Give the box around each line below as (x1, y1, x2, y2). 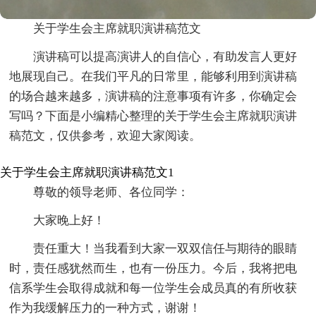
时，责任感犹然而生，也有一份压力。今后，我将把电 (9, 262, 298, 276)
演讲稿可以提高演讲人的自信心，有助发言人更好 (33, 50, 298, 64)
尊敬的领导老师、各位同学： (33, 186, 190, 200)
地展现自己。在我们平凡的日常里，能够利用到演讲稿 (9, 70, 298, 84)
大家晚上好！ (33, 214, 106, 228)
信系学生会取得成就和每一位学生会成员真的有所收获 (9, 281, 298, 296)
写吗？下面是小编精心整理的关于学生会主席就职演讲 (9, 109, 298, 123)
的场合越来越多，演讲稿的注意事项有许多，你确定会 (9, 90, 298, 104)
